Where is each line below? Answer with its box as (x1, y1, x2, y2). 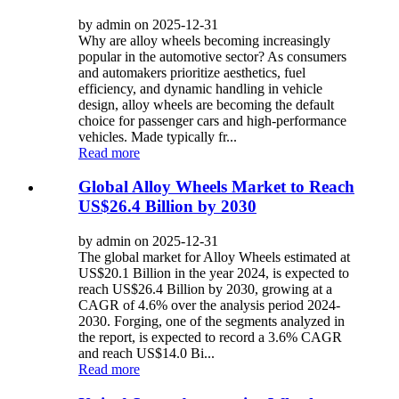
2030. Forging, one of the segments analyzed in (78, 313, 345, 330)
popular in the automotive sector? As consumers (78, 48, 346, 64)
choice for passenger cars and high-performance (78, 112, 346, 128)
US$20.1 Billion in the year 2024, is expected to (78, 265, 349, 281)
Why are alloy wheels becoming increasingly (78, 32, 330, 48)
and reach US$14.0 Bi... (78, 346, 215, 362)
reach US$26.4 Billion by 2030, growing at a (78, 281, 332, 297)
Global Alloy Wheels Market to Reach (78, 177, 354, 197)
